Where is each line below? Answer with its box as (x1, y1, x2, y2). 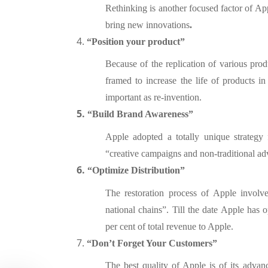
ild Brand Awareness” (104, 109, 193, 120)
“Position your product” (87, 36, 185, 47)
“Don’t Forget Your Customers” (87, 237, 217, 248)
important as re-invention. (105, 92, 202, 103)
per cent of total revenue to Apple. (105, 221, 233, 232)
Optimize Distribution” (92, 165, 185, 175)
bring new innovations (105, 19, 190, 30)
